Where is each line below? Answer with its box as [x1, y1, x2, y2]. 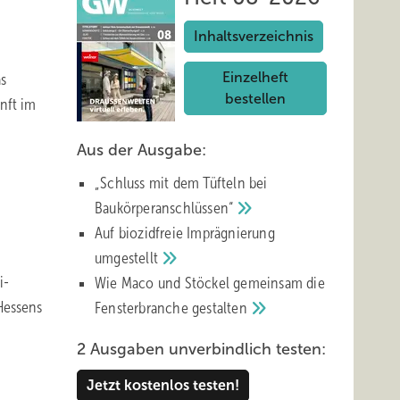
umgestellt [95, 249, 162, 267]
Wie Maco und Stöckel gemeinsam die [95, 274, 325, 292]
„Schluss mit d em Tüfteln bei [95, 174, 268, 192]
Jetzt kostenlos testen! [87, 378, 239, 393]
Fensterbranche [95, 299, 192, 317]
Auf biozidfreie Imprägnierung [95, 224, 275, 242]
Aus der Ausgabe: [77, 141, 206, 159]
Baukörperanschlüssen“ [95, 199, 237, 217]
